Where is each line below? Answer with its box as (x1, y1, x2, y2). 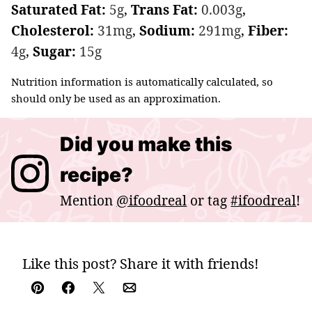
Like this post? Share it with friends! (22, 253, 259, 273)
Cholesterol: (11, 21, 97, 40)
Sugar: (33, 42, 79, 61)
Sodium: (139, 21, 198, 40)
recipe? (60, 162, 134, 187)
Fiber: (248, 21, 288, 40)
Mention (60, 191, 117, 210)
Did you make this (60, 132, 233, 156)
